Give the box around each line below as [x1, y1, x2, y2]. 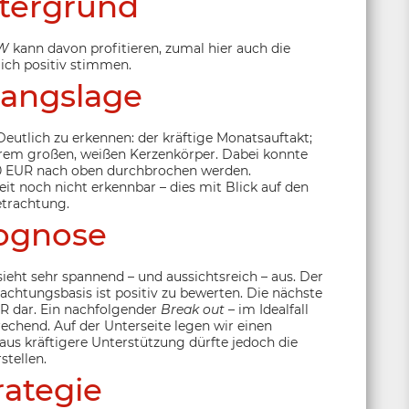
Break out [161, 301, 225, 318]
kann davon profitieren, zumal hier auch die [9, 40, 290, 57]
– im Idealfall [225, 301, 309, 318]
